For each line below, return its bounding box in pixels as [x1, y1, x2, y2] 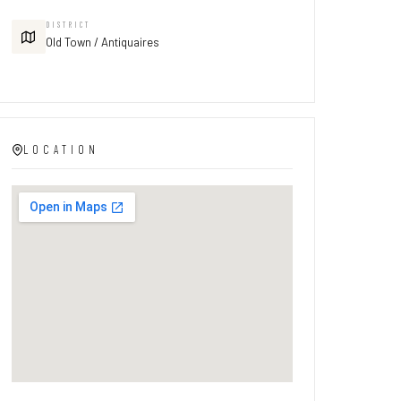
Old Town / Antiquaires [45, 35, 159, 49]
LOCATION [22, 142, 99, 157]
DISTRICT [45, 20, 90, 30]
